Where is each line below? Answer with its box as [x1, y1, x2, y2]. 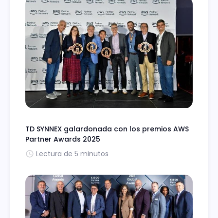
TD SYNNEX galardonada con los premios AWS [25, 124, 189, 134]
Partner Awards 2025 [25, 134, 100, 144]
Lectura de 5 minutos [36, 148, 109, 159]
